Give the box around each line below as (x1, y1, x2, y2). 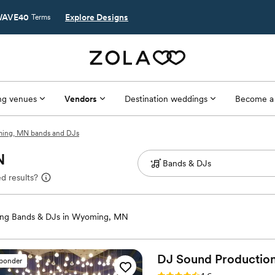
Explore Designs (65, 12, 128, 22)
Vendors (64, 93, 97, 104)
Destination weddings (124, 93, 207, 104)
